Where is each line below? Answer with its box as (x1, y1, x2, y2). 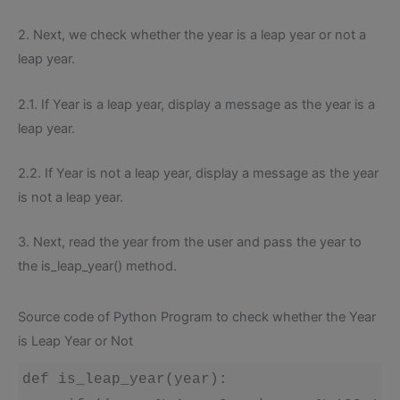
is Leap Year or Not (18, 333, 133, 350)
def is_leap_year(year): (22, 371, 228, 388)
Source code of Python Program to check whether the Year (18, 309, 376, 326)
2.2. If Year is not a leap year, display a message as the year (18, 165, 379, 182)
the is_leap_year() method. (18, 258, 177, 275)
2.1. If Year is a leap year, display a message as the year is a (18, 96, 375, 112)
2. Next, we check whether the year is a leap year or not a (18, 27, 366, 44)
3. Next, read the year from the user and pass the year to (18, 234, 362, 251)
